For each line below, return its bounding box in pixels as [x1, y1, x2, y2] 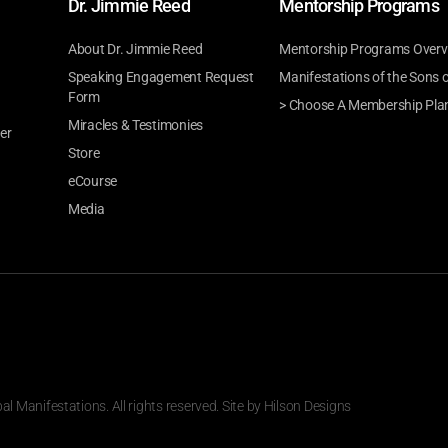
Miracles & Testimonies [67, 117, 204, 134]
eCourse [67, 173, 118, 190]
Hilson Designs [263, 398, 351, 415]
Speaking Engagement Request [67, 69, 254, 86]
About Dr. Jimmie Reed [67, 41, 203, 58]
